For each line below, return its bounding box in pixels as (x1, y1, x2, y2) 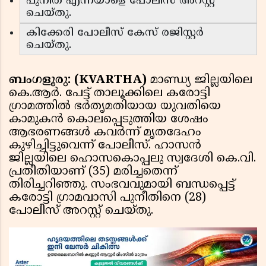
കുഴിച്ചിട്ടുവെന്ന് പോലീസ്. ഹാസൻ (9, 138, 201, 154)
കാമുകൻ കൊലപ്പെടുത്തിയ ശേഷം (9, 112, 208, 128)
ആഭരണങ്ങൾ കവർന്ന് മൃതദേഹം (9, 125, 201, 141)
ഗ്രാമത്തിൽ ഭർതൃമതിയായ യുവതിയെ (9, 99, 221, 115)
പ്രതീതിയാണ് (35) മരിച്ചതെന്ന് (9, 164, 178, 180)
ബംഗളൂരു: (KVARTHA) (9, 73, 150, 88)
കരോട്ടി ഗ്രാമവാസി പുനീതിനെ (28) (9, 191, 206, 206)
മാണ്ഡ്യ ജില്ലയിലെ (150, 73, 252, 88)
